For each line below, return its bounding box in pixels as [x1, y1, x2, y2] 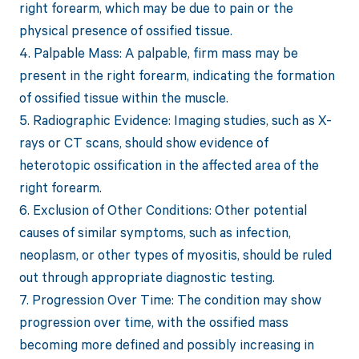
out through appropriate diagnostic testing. [18, 268, 275, 287]
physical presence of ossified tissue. [18, 21, 232, 40]
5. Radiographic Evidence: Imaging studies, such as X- [18, 111, 332, 130]
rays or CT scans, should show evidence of [18, 133, 268, 152]
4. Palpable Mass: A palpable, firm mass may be [18, 43, 298, 63]
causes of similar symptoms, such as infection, [18, 223, 291, 242]
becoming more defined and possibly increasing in [18, 335, 314, 354]
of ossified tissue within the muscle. [18, 88, 228, 107]
